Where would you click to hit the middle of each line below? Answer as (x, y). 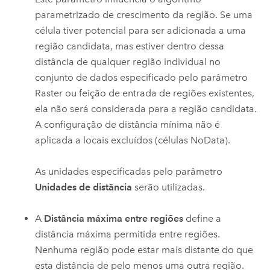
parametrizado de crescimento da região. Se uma (144, 14)
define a (202, 219)
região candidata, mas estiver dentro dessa (130, 46)
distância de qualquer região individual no (128, 61)
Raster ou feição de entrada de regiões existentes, (145, 93)
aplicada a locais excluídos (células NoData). (133, 140)
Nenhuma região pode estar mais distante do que (144, 250)
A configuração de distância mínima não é (128, 124)
